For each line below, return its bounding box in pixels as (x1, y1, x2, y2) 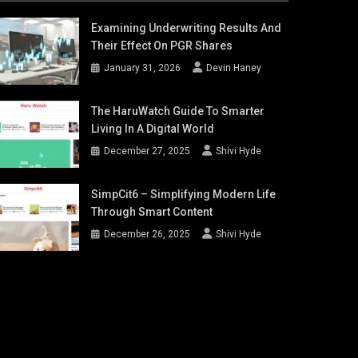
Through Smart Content (91, 205, 213, 219)
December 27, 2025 (104, 145, 191, 157)
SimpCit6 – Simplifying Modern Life (91, 188, 276, 201)
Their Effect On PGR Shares (91, 39, 233, 52)
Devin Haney (206, 62, 262, 74)
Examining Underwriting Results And (91, 22, 282, 34)
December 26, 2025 (104, 229, 191, 241)
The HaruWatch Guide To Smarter (91, 105, 265, 118)
